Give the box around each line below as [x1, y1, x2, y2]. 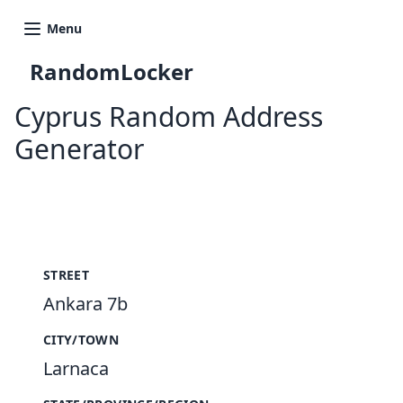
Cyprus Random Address [14, 98, 323, 135]
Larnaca [43, 356, 109, 381]
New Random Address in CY [120, 177, 309, 197]
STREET [43, 266, 90, 283]
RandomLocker [30, 57, 193, 86]
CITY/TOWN [43, 331, 120, 348]
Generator [14, 130, 144, 167]
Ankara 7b [43, 291, 128, 316]
